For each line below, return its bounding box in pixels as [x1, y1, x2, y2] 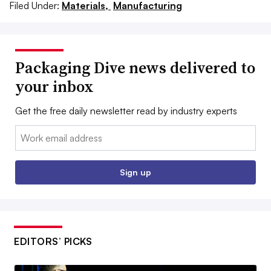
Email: [15, 126, 40, 139]
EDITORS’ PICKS [14, 235, 92, 248]
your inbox [15, 76, 94, 98]
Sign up [120, 167, 151, 178]
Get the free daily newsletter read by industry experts [15, 105, 237, 117]
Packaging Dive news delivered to [15, 57, 255, 79]
